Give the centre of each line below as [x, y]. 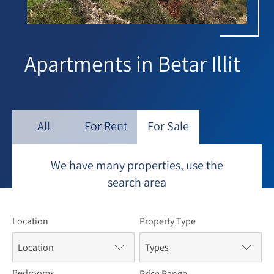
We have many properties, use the [137, 165]
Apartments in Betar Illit [132, 63]
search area [137, 182]
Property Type [168, 221]
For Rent [106, 126]
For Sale [168, 126]
